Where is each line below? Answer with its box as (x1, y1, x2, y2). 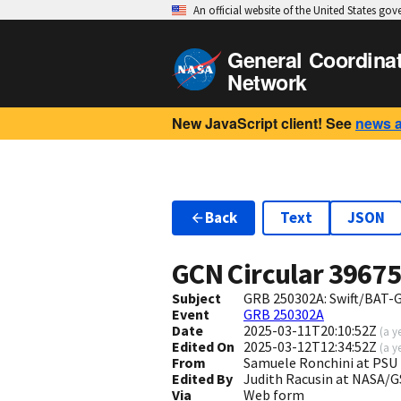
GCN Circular (172, 256, 328, 293)
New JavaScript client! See (172, 113, 352, 133)
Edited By (172, 370, 233, 388)
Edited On (172, 337, 235, 356)
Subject (172, 289, 221, 308)
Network (227, 67, 307, 97)
